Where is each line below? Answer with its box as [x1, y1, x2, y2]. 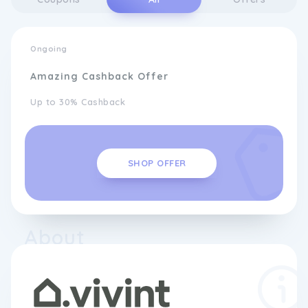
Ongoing [30, 44, 67, 54]
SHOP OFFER [127, 157, 186, 168]
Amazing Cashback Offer [30, 70, 168, 82]
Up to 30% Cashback [30, 96, 125, 107]
